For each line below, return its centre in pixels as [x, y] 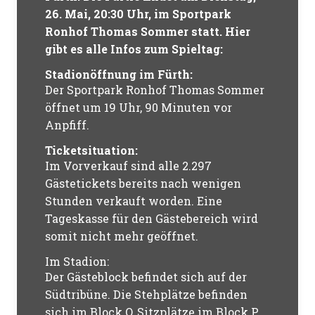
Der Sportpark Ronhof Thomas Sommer [155, 90]
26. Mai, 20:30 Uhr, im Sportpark [139, 14]
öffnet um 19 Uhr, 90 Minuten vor [139, 107]
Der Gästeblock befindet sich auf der [146, 277]
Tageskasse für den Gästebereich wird [152, 218]
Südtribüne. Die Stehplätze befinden [147, 294]
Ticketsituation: [92, 150]
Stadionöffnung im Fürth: [119, 74]
